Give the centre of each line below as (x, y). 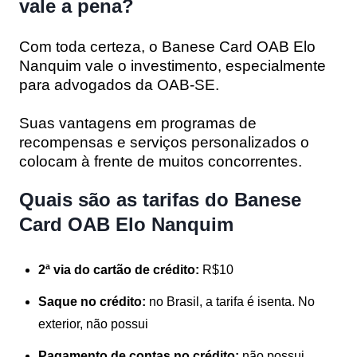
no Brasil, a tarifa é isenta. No (230, 301)
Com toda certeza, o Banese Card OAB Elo (167, 46)
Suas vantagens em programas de (138, 123)
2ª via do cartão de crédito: (119, 269)
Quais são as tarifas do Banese (160, 199)
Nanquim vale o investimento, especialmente (173, 65)
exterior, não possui (93, 324)
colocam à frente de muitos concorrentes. (161, 161)
